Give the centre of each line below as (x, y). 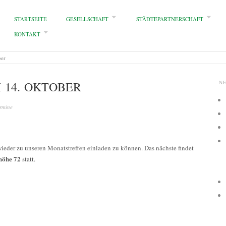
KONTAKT (27, 34)
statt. (28, 159)
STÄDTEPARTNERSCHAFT (169, 19)
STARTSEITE (30, 19)
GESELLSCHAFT (87, 19)
